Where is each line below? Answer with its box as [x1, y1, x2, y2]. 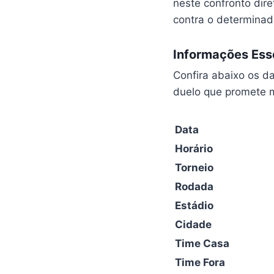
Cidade [174, 218, 212, 231]
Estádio [174, 199, 213, 212]
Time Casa [174, 237, 229, 250]
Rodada [174, 180, 213, 193]
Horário [174, 143, 213, 155]
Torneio [174, 161, 213, 174]
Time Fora [174, 256, 225, 268]
